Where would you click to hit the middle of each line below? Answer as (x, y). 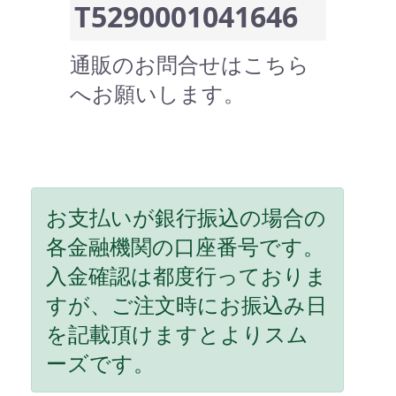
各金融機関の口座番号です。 (185, 247)
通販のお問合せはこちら (190, 65)
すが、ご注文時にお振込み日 (187, 305)
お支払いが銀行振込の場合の (186, 217)
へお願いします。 (157, 94)
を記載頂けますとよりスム (177, 334)
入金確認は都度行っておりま (187, 276)
